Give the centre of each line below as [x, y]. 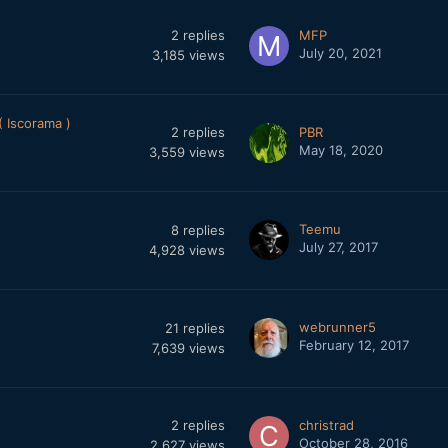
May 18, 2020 [340, 150]
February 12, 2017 [353, 345]
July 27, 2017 [338, 247]
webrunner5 [337, 327]
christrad [326, 425]
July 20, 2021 [340, 53]
